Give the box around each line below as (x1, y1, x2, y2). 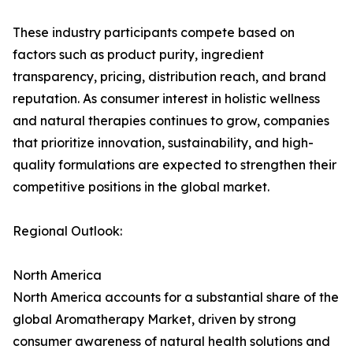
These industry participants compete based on (13, 24, 295, 41)
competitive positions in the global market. (13, 179, 269, 195)
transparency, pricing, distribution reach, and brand (13, 69, 326, 85)
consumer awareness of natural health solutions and (13, 333, 330, 350)
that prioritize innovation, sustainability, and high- (13, 135, 314, 151)
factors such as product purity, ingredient (13, 46, 264, 63)
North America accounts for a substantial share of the (13, 289, 339, 306)
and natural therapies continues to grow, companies (13, 113, 329, 129)
